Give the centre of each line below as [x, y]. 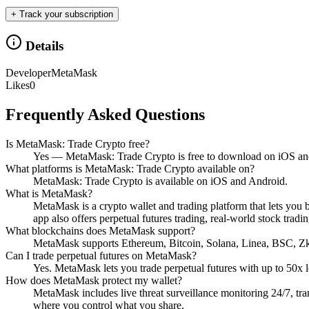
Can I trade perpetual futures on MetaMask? [101, 255]
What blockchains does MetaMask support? [100, 230]
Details [43, 46]
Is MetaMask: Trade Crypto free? [78, 143]
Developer [28, 73]
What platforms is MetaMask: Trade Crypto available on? [130, 168]
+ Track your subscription [62, 14]
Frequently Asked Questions [105, 115]
